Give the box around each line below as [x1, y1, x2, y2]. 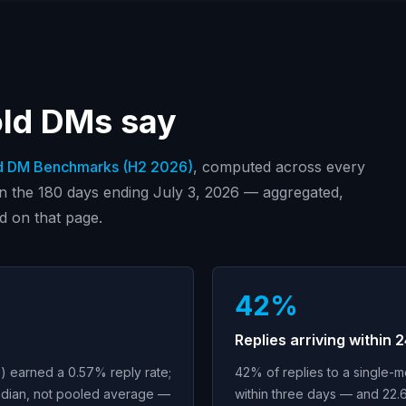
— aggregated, [239, 183, 343, 201]
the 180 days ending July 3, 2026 [12, 183, 239, 201]
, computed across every [193, 158, 365, 176]
